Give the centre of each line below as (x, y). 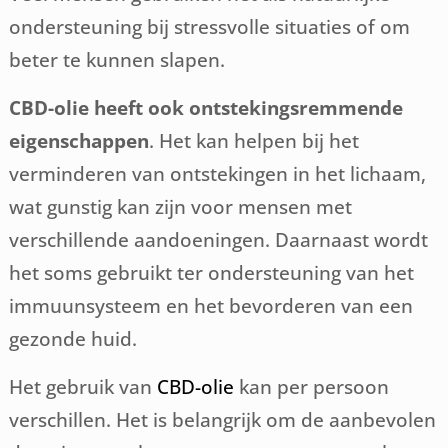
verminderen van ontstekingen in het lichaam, (218, 173)
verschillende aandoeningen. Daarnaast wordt (219, 239)
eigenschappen (79, 140)
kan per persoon (312, 386)
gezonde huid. (73, 338)
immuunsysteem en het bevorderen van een (211, 305)
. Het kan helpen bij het (254, 140)
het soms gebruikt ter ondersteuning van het (212, 272)
